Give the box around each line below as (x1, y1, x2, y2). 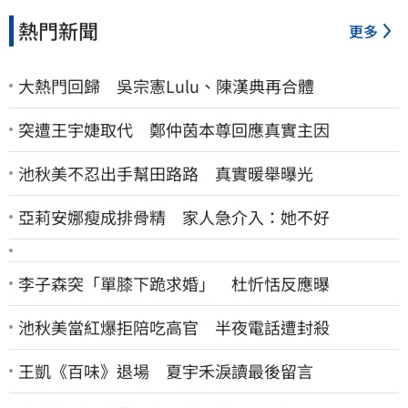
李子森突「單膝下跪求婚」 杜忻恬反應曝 (18, 270, 330, 295)
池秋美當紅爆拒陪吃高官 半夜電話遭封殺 (18, 314, 330, 339)
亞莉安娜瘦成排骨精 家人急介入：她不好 (18, 204, 330, 229)
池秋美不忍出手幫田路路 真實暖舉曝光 (18, 160, 313, 185)
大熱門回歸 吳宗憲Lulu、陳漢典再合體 (18, 73, 314, 97)
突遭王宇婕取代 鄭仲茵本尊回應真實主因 (18, 117, 330, 141)
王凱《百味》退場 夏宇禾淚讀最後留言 (18, 358, 313, 382)
